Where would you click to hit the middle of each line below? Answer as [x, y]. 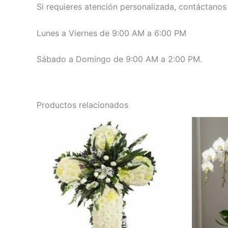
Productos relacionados [82, 105]
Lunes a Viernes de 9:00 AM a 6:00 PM [111, 33]
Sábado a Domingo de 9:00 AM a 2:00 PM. [119, 59]
